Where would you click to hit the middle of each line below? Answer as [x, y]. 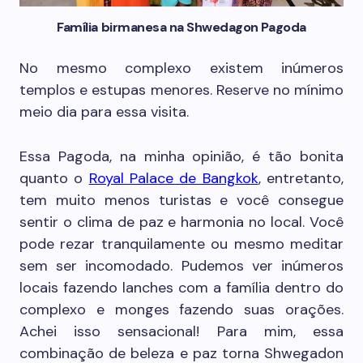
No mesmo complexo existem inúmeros [181, 68]
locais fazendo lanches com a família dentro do [181, 287]
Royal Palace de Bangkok [173, 178]
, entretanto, [301, 178]
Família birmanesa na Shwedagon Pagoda [181, 27]
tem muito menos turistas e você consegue [181, 200]
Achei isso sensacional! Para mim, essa [181, 331]
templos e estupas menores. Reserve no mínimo [181, 90]
